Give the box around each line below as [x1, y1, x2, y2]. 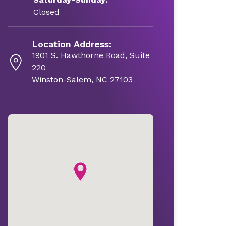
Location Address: [31, 39, 111, 49]
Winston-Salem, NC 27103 [31, 75, 133, 84]
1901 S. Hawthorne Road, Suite [31, 50, 150, 60]
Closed [33, 7, 60, 17]
